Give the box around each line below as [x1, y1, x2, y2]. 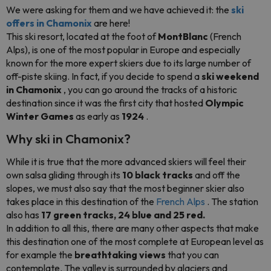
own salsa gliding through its [6, 169, 122, 181]
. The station [205, 195, 258, 207]
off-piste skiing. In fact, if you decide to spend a [6, 70, 201, 82]
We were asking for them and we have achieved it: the [6, 4, 231, 16]
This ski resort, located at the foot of [6, 30, 158, 42]
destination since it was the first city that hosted [6, 97, 205, 109]
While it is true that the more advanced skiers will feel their [6, 155, 246, 168]
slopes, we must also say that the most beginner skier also [6, 182, 244, 194]
